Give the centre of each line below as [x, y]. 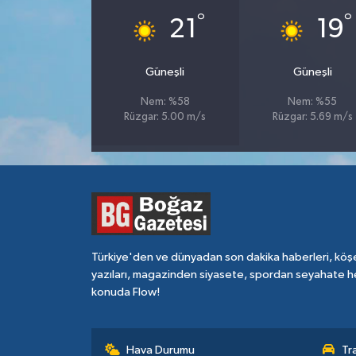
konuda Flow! [125, 292]
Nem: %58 [165, 103]
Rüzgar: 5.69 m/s [312, 118]
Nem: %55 [313, 103]
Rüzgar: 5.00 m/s [165, 118]
